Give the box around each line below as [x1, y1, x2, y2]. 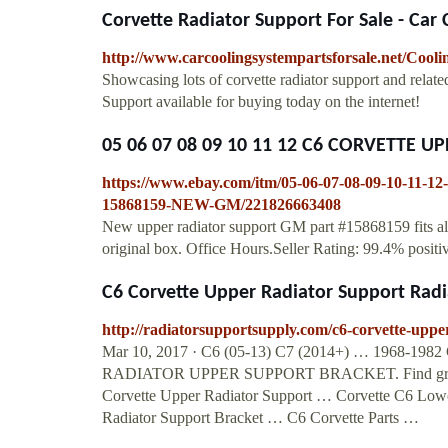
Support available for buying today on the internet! [102, 92, 420, 110]
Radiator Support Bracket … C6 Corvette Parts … [102, 408, 419, 426]
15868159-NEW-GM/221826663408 [102, 195, 341, 213]
